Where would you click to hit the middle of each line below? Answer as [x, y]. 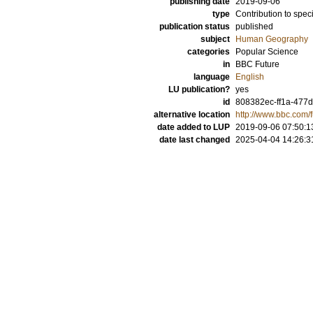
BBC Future [257, 64]
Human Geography [272, 39]
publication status [195, 27]
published [254, 27]
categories [209, 52]
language [212, 77]
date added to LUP [194, 127]
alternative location [192, 115]
